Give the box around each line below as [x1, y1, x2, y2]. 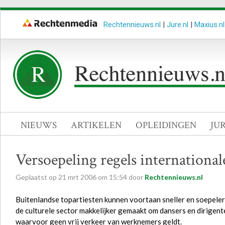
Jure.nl [167, 20, 188, 29]
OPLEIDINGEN [136, 119, 196, 132]
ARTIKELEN [71, 119, 122, 132]
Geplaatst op [16, 173, 58, 181]
